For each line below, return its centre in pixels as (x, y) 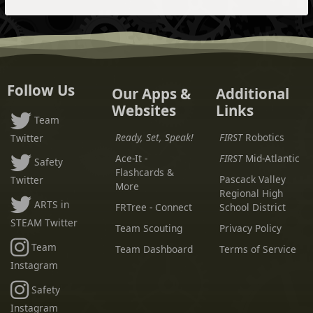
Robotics (263, 138)
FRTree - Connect (153, 208)
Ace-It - (131, 159)
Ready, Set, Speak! (154, 138)
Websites (144, 111)
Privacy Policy (250, 228)
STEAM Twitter (44, 223)
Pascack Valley (252, 180)
